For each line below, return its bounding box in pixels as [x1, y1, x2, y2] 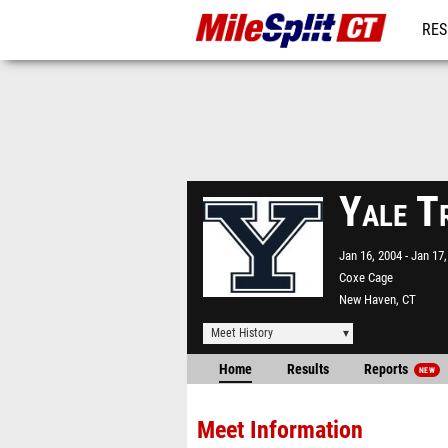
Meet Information [197, 416, 363, 444]
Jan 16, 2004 [339, 248, 405, 263]
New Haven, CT [339, 292, 416, 307]
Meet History [211, 326, 273, 340]
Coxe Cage [339, 270, 393, 285]
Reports [364, 361, 411, 378]
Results [287, 361, 329, 378]
